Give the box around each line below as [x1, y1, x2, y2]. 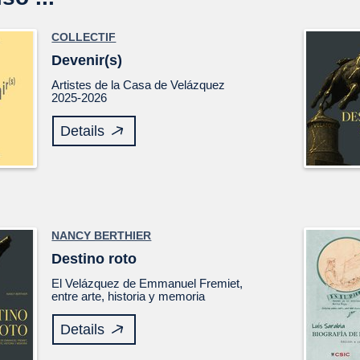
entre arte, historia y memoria [51, 289, 206, 303]
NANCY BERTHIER [51, 229, 152, 242]
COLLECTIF [51, 31, 117, 43]
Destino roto [51, 251, 137, 267]
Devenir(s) [51, 52, 123, 68]
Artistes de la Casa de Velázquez [51, 78, 226, 92]
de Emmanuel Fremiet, [120, 276, 243, 290]
